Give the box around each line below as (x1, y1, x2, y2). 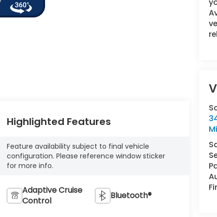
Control (22, 195, 51, 207)
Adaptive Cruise (22, 185, 82, 196)
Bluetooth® (110, 190, 152, 201)
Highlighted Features (6, 115, 111, 129)
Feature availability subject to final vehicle (6, 141, 149, 152)
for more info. (6, 161, 53, 171)
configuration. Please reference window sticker (6, 151, 165, 161)
